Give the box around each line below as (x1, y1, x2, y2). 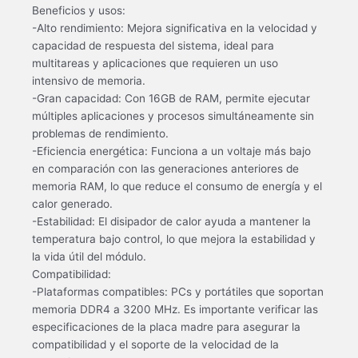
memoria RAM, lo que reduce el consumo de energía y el (32, 179, 322, 193)
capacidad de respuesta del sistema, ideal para (32, 38, 274, 52)
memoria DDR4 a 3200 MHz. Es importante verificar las (32, 302, 318, 316)
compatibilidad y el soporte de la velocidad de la (32, 337, 279, 351)
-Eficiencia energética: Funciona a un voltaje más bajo (32, 144, 311, 157)
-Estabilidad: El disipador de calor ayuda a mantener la (32, 214, 311, 228)
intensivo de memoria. (32, 74, 145, 87)
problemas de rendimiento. (32, 126, 169, 140)
